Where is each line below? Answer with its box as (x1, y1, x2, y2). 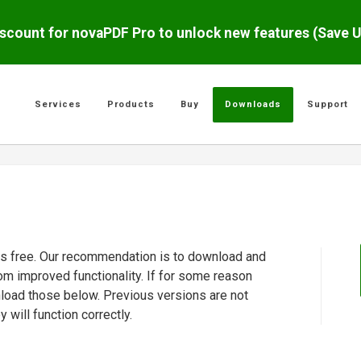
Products (107, 99, 155, 110)
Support (307, 99, 348, 110)
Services (35, 99, 81, 110)
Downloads (225, 99, 281, 110)
